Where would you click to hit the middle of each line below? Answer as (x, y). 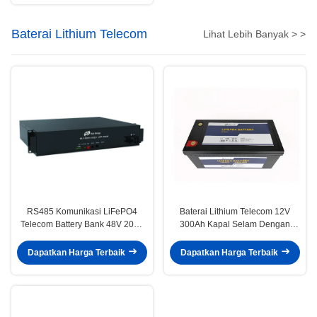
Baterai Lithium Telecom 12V (235, 211)
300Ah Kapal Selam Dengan (235, 224)
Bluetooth (235, 237)
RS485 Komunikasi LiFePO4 (82, 211)
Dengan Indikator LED (82, 237)
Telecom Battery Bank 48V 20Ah (82, 224)
